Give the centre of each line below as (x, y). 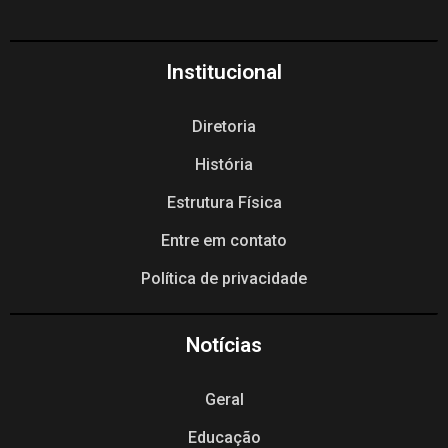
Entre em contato (224, 240)
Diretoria (224, 126)
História (224, 164)
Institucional (224, 71)
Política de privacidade (224, 278)
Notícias (224, 344)
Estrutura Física (224, 202)
